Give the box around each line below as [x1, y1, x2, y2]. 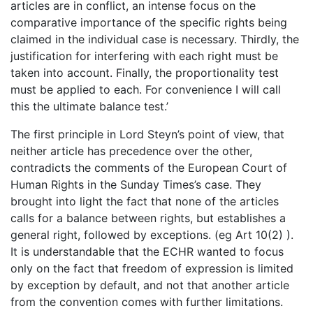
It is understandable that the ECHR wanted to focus [10, 244, 284, 259]
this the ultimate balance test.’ [10, 99, 168, 113]
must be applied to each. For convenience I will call [10, 82, 281, 96]
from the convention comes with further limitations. [10, 294, 283, 309]
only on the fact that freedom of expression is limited [10, 261, 293, 275]
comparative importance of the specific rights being [10, 15, 287, 29]
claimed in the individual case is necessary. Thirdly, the [10, 31, 299, 46]
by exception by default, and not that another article [10, 277, 289, 292]
